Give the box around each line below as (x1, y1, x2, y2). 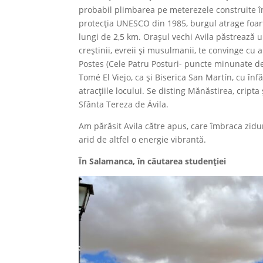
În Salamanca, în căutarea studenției (79, 156, 229, 167)
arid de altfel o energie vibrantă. (79, 134, 207, 146)
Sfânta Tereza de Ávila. (79, 99, 169, 110)
